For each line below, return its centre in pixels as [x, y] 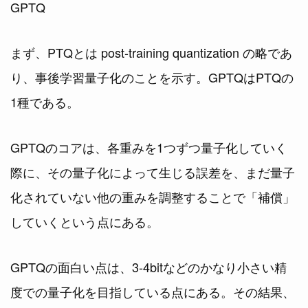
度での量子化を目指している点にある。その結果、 [153, 291]
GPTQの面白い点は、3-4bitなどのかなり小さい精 [148, 266]
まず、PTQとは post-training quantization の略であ [151, 52]
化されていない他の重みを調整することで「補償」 [153, 196]
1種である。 [45, 101]
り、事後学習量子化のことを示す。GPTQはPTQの [152, 77]
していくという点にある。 [85, 221]
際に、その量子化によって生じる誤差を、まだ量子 [153, 172]
